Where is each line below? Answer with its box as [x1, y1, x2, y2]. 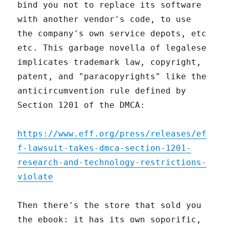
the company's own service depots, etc [17, 29, 207, 39]
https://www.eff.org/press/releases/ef [17, 129, 207, 139]
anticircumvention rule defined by [17, 86, 187, 96]
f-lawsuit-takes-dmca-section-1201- [17, 143, 192, 153]
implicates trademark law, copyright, [17, 57, 202, 67]
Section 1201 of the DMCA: [17, 100, 146, 110]
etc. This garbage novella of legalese [17, 43, 207, 53]
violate [17, 172, 54, 182]
